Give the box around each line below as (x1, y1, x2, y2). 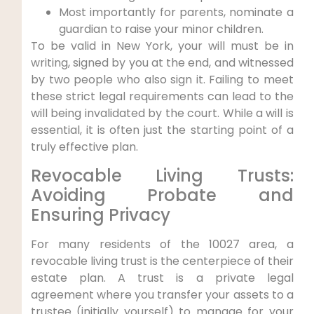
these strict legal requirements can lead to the (30, 88, 294, 105)
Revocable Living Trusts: (30, 163, 294, 187)
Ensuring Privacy (30, 203, 170, 226)
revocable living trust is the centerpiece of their (30, 252, 294, 269)
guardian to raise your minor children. (58, 21, 264, 38)
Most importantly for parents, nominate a (58, 4, 294, 21)
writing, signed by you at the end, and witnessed (30, 55, 294, 71)
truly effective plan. (30, 139, 138, 156)
